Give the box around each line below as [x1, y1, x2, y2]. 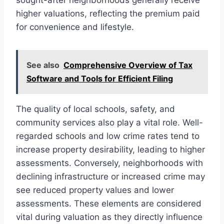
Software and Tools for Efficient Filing [26, 73, 173, 83]
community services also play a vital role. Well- [16, 117, 203, 127]
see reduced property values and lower [16, 184, 174, 195]
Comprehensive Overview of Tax [63, 59, 192, 70]
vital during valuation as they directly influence [16, 211, 202, 222]
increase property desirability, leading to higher [16, 144, 205, 154]
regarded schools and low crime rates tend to [16, 130, 199, 141]
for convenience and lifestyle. [16, 21, 134, 32]
